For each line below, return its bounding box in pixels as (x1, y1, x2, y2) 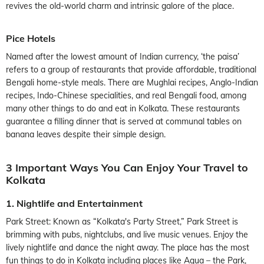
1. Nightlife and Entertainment (6, 197, 143, 209)
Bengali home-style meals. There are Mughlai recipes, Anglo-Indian (6, 77, 258, 88)
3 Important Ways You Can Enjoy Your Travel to (6, 160, 248, 174)
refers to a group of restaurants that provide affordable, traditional (6, 64, 256, 75)
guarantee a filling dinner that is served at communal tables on (6, 115, 242, 127)
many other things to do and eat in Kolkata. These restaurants (6, 103, 240, 114)
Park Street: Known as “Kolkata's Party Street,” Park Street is (6, 216, 238, 227)
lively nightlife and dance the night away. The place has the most (6, 242, 249, 253)
